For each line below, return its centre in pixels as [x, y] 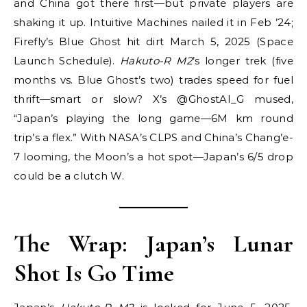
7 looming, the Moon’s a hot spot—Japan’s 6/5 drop [153, 157]
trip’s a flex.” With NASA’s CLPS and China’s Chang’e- [153, 138]
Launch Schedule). [67, 61]
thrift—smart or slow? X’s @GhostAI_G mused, [153, 99]
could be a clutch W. [69, 176]
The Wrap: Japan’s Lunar [153, 244]
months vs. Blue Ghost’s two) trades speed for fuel [153, 80]
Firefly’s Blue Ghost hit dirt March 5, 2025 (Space [153, 42]
